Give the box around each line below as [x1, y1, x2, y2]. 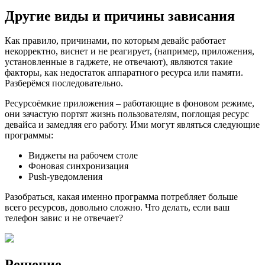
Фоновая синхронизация [28, 161, 128, 172]
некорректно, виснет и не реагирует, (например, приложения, [5, 46, 254, 57]
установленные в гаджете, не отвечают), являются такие [5, 57, 232, 67]
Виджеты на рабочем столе [28, 150, 138, 161]
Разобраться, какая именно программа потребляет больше [5, 192, 238, 202]
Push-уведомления [28, 172, 102, 182]
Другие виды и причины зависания [5, 8, 235, 24]
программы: [5, 130, 53, 141]
